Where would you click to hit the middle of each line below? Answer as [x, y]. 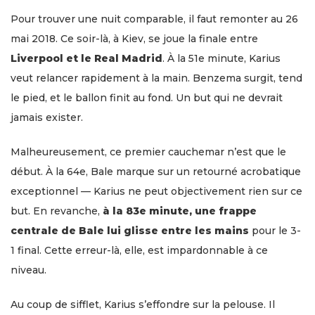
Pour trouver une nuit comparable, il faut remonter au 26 [154, 19]
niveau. [28, 270]
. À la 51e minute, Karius [221, 58]
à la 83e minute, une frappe [180, 211]
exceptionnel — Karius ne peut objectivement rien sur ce [156, 191]
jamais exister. [47, 117]
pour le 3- [275, 230]
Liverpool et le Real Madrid [86, 58]
